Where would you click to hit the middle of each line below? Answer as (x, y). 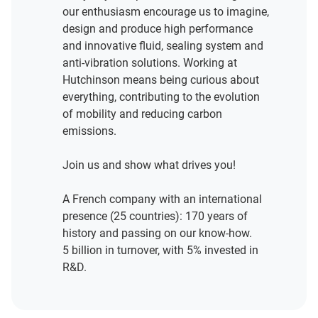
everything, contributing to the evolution (161, 97)
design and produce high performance (158, 29)
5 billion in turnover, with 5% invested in (160, 250)
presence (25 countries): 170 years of (155, 216)
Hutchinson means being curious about (161, 80)
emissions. (89, 131)
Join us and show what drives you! (149, 165)
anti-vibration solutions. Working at (150, 63)
